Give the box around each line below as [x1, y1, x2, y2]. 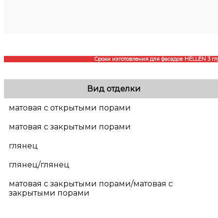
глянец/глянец [9, 160, 70, 169]
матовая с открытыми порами [9, 103, 131, 112]
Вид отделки [87, 84, 141, 93]
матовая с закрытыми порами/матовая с [9, 179, 173, 188]
